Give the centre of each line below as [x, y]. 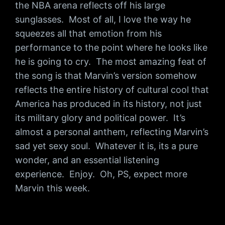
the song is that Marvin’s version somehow [106, 75]
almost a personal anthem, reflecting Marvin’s [112, 132]
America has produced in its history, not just [109, 103]
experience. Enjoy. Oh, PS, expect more [101, 174]
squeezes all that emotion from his [89, 33]
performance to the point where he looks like [111, 47]
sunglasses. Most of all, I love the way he [103, 19]
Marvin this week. [53, 188]
